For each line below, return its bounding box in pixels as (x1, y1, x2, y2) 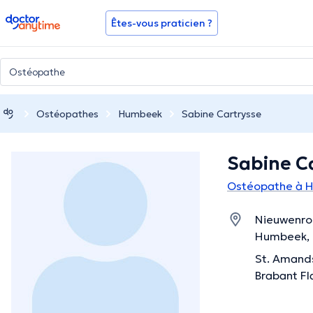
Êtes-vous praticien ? (111, 17, 212, 29)
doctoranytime (5, 13, 84, 27)
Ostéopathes (36, 107, 99, 120)
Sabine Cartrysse (182, 107, 261, 120)
